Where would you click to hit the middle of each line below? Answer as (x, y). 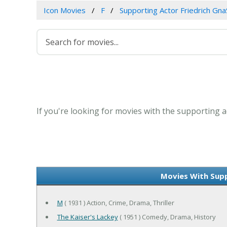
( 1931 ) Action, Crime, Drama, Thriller (118, 203)
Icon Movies (64, 10)
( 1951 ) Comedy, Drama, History (167, 217)
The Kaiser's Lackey (87, 217)
